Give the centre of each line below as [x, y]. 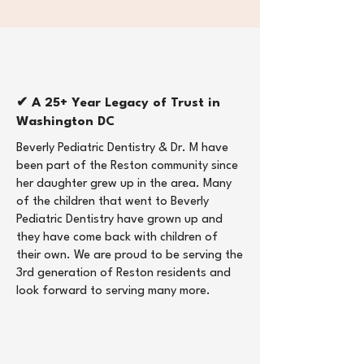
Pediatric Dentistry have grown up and [119, 220]
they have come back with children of [117, 238]
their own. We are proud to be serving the [130, 256]
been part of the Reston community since [127, 166]
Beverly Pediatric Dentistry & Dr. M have [122, 148]
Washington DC [65, 122]
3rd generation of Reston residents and [123, 273]
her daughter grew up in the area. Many [124, 184]
